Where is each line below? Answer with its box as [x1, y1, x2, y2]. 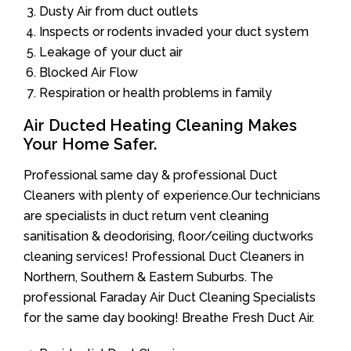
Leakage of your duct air [39, 45, 183, 60]
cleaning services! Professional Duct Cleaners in [24, 249, 304, 265]
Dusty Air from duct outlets [39, 4, 198, 20]
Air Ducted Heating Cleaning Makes [24, 116, 297, 136]
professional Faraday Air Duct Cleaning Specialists [24, 290, 316, 306]
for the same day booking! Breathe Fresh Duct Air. [24, 310, 314, 326]
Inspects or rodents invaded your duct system [39, 24, 309, 40]
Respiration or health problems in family [39, 85, 272, 101]
